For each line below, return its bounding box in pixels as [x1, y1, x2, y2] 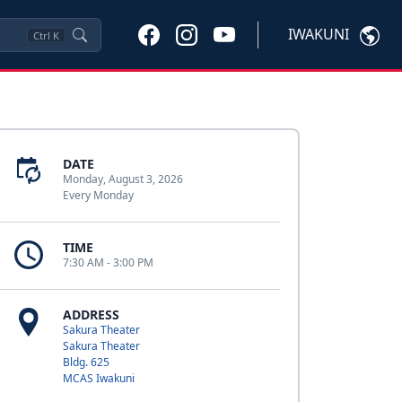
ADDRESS [62, 306, 119, 323]
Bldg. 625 [62, 354, 109, 370]
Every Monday [62, 188, 134, 203]
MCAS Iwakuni [62, 371, 135, 386]
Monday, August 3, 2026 [62, 171, 183, 187]
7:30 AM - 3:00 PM [62, 255, 153, 270]
